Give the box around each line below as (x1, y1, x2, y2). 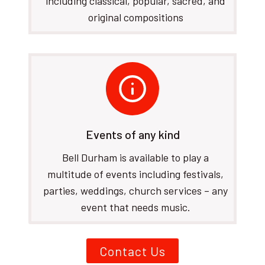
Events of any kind (85, 127, 180, 141)
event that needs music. (80, 201, 190, 214)
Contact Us (99, 243, 166, 258)
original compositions (88, 11, 183, 24)
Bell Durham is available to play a (62, 151, 209, 164)
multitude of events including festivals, (47, 167, 224, 180)
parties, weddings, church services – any (43, 184, 228, 197)
